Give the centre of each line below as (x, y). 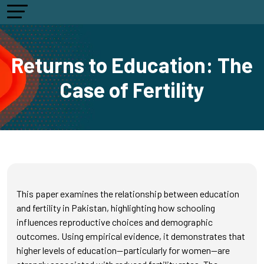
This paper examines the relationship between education (128, 194)
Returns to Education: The (132, 65)
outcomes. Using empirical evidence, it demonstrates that (131, 236)
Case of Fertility (132, 90)
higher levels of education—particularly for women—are (123, 250)
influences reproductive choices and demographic (115, 222)
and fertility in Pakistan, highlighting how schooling (116, 208)
